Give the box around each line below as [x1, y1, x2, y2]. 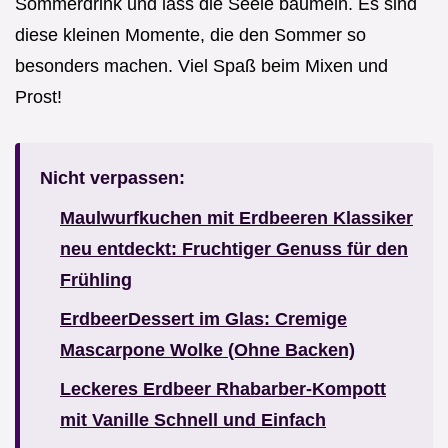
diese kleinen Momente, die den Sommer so [15, 24, 366, 45]
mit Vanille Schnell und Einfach [60, 409, 326, 430]
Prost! [15, 86, 62, 107]
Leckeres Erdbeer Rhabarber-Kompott [60, 378, 386, 399]
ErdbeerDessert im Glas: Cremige [60, 308, 347, 329]
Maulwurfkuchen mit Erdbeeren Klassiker [60, 207, 413, 228]
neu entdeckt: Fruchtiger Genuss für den [60, 238, 408, 259]
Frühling [60, 269, 132, 290]
